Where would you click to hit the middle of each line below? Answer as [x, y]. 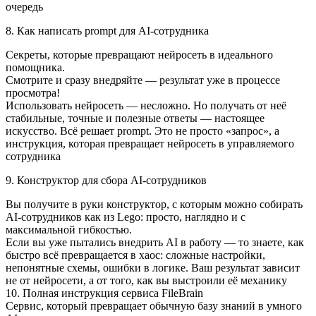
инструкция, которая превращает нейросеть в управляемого [150, 144]
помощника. [35, 68]
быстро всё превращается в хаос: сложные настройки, [135, 255]
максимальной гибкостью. [69, 230]
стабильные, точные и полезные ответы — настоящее [135, 119]
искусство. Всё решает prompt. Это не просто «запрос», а [142, 131]
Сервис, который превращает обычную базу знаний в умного [154, 306]
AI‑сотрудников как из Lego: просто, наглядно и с [126, 217]
